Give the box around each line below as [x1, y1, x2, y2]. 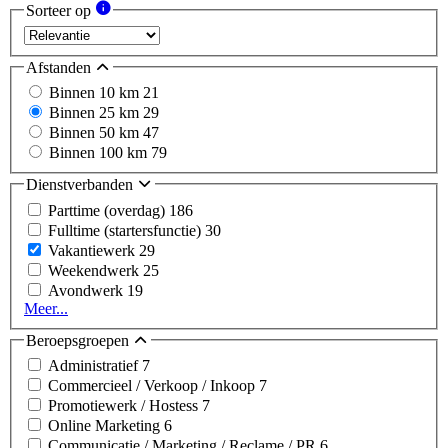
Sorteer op [26, 2, 95, 20]
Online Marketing [48, 417, 164, 435]
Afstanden [26, 58, 95, 76]
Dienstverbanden [26, 176, 137, 194]
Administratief [48, 357, 142, 375]
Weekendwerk [48, 261, 143, 279]
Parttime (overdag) [48, 201, 169, 219]
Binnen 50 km [49, 124, 143, 142]
